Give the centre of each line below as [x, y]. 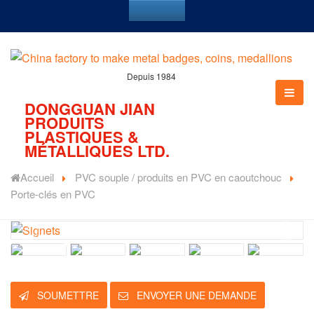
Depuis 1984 [151, 76]
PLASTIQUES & [82, 137]
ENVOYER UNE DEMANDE [195, 295]
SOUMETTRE [67, 295]
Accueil [37, 177]
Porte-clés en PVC [53, 194]
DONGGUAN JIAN [90, 109]
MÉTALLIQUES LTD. [97, 151]
